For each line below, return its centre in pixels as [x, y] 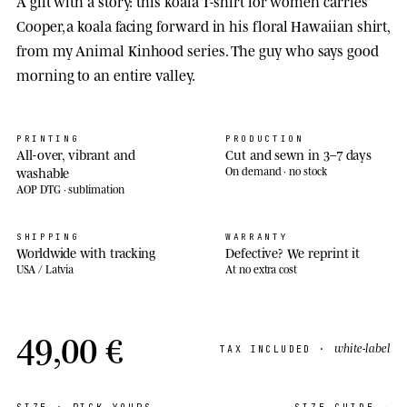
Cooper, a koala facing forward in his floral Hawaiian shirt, [203, 25]
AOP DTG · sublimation [70, 189]
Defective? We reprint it [293, 252]
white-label [362, 347]
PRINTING [48, 138]
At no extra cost [262, 268]
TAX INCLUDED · [277, 349]
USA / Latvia [45, 268]
